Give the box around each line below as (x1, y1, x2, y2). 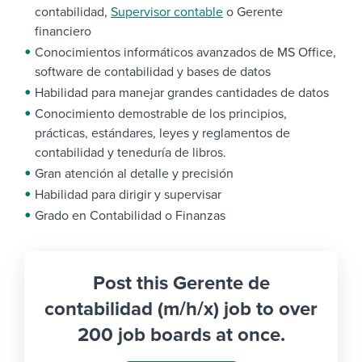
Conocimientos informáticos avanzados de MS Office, (35, 44, 336, 61)
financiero (35, 23, 91, 40)
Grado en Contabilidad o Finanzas (35, 208, 225, 225)
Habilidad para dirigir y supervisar (35, 187, 221, 204)
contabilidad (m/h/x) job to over (44, 297, 318, 322)
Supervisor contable (111, 4, 223, 21)
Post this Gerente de (92, 271, 270, 296)
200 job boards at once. (77, 323, 285, 347)
